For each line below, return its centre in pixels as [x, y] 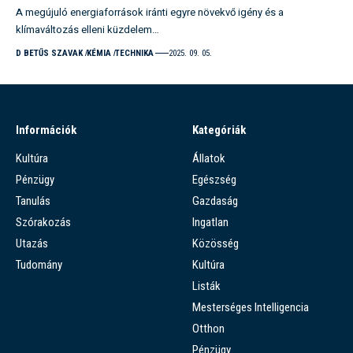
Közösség [216, 243]
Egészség [214, 179]
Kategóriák [219, 130]
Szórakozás [43, 222]
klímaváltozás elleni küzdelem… [87, 29]
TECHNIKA [134, 53]
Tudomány [39, 264]
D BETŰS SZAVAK [49, 53]
